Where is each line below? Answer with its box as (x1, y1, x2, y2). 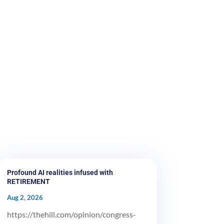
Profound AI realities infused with (6, 168, 113, 176)
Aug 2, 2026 (6, 193, 43, 201)
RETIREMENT (6, 177, 50, 185)
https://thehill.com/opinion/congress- (6, 209, 136, 219)
